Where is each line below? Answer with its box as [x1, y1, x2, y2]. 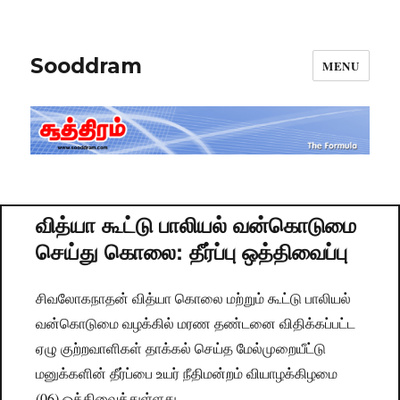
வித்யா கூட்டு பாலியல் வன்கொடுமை [36, 209, 357, 240]
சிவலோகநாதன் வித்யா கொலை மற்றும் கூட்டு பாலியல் [36, 288, 352, 308]
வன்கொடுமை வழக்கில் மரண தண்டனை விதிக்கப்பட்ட [36, 313, 356, 333]
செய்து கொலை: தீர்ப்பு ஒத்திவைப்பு [36, 236, 348, 267]
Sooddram [30, 53, 143, 79]
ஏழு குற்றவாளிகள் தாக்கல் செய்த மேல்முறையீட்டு [36, 338, 327, 358]
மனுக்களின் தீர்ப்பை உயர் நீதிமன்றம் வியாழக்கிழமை [36, 363, 338, 383]
